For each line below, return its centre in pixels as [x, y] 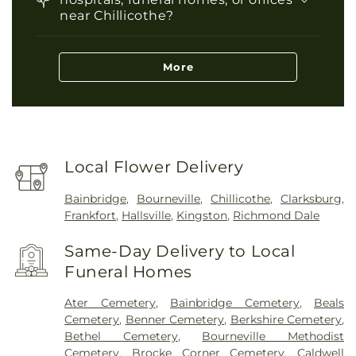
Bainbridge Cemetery [235, 303]
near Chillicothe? [117, 15]
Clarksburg [311, 199]
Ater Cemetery [110, 303]
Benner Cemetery [175, 320]
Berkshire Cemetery [286, 320]
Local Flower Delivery [154, 167]
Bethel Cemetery [121, 337]
